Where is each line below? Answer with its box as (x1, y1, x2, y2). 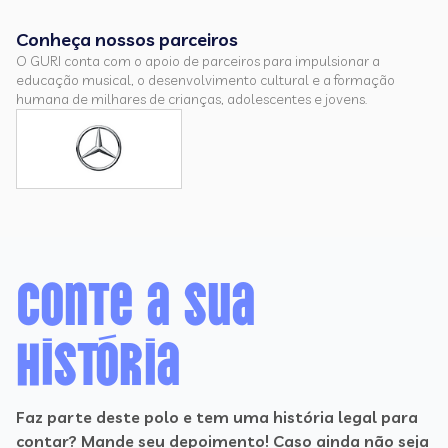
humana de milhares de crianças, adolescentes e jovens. (16, 90, 367, 108)
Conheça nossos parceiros (16, 28, 238, 51)
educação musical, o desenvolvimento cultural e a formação (16, 71, 395, 89)
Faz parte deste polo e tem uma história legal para (16, 407, 418, 427)
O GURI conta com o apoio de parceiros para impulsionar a (16, 52, 380, 70)
